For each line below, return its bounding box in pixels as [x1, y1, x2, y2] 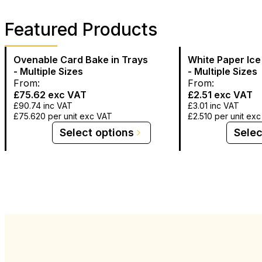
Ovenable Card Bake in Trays [13, 53, 148, 65]
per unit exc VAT [48, 111, 112, 121]
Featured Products [5, 18, 157, 40]
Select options [60, 126, 134, 139]
